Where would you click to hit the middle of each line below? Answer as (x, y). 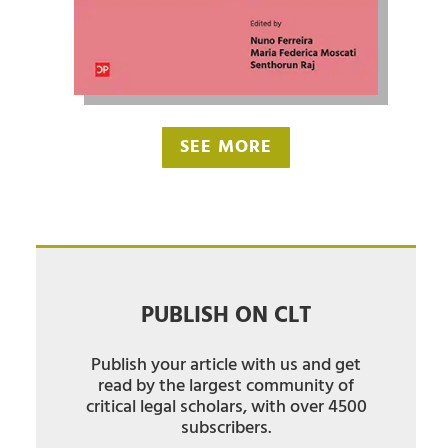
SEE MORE (226, 147)
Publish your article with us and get (226, 366)
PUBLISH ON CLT (226, 317)
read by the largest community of (226, 387)
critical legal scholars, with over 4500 (226, 408)
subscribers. (226, 429)
